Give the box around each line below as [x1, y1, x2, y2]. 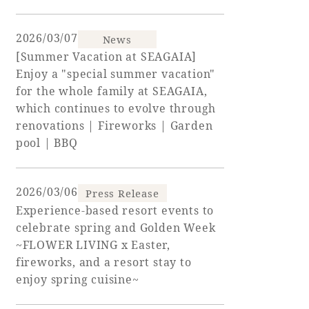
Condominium [78, 223, 195, 239]
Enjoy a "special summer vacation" [15, 66, 216, 82]
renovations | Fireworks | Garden [15, 118, 213, 134]
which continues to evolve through [15, 101, 217, 117]
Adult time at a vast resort [78, 19, 212, 33]
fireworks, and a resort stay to [15, 255, 192, 270]
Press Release [86, 186, 159, 201]
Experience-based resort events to [15, 203, 215, 219]
